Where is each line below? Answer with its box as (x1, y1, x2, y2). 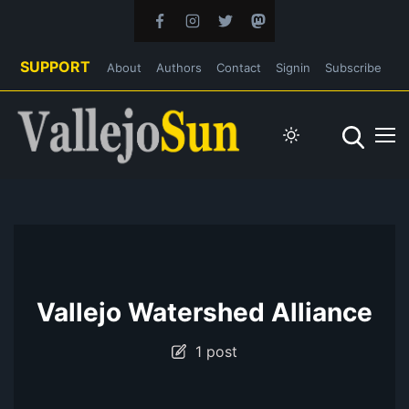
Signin (276, 60, 310, 75)
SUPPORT (20, 58, 90, 76)
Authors (156, 60, 202, 75)
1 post (186, 341, 237, 361)
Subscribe (325, 60, 382, 75)
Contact (216, 60, 261, 75)
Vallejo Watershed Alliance (37, 296, 372, 328)
